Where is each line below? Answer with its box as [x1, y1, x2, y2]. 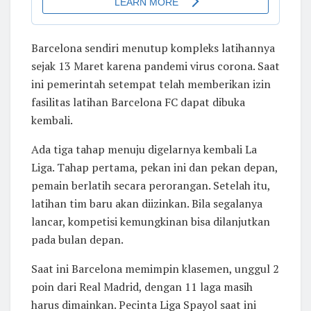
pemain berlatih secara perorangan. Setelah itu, [31, 177, 270, 193]
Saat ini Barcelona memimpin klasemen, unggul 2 [31, 260, 279, 276]
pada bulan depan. [31, 231, 124, 247]
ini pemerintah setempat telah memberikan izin [31, 76, 271, 92]
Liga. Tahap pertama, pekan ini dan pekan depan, [31, 159, 278, 175]
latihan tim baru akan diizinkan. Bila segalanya [31, 195, 262, 211]
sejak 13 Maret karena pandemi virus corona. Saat [31, 58, 280, 74]
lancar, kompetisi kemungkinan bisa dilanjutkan [31, 213, 270, 229]
